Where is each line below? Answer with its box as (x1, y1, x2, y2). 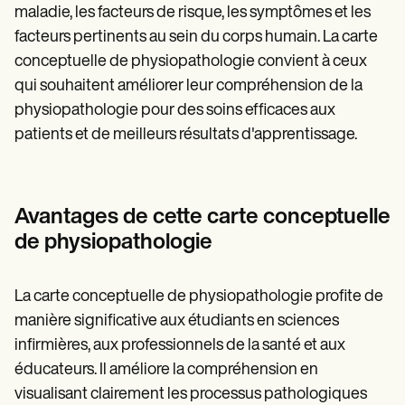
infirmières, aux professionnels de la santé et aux (14, 337, 345, 355)
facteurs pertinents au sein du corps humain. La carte (14, 29, 378, 47)
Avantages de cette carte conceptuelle (14, 207, 391, 230)
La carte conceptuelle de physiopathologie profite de (14, 288, 383, 306)
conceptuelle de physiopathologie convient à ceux (14, 53, 367, 71)
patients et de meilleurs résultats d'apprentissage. (14, 127, 357, 145)
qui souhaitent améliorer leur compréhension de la (14, 78, 363, 96)
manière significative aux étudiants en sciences (14, 313, 339, 331)
